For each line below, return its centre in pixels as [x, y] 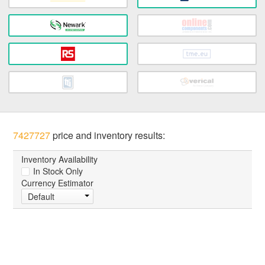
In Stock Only [57, 171]
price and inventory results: [108, 135]
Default [41, 197]
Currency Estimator [58, 183]
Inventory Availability [60, 159]
